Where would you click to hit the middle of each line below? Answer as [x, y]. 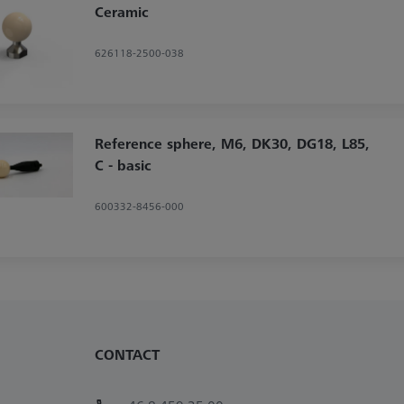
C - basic [123, 165]
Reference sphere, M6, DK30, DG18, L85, [232, 143]
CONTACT [127, 354]
